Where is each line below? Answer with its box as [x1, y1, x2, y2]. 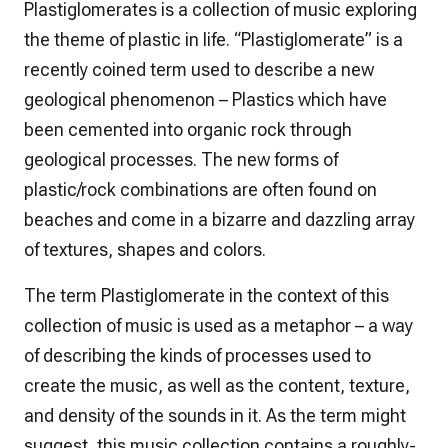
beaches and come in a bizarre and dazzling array [24, 208, 415, 230]
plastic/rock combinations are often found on [24, 178, 377, 200]
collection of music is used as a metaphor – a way [24, 314, 413, 336]
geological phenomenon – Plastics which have [24, 88, 387, 110]
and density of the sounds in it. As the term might [24, 404, 406, 426]
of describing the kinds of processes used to [24, 344, 371, 366]
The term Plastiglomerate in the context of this [24, 284, 389, 306]
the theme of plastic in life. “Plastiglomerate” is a [24, 28, 403, 50]
